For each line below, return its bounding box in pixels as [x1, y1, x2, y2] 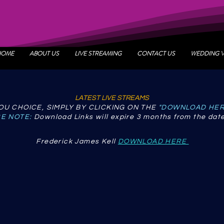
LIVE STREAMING [74, 49, 121, 58]
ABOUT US [29, 49, 59, 58]
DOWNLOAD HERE [117, 138, 189, 145]
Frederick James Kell [36, 138, 118, 145]
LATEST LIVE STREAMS [75, 94, 149, 101]
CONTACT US [136, 49, 175, 58]
